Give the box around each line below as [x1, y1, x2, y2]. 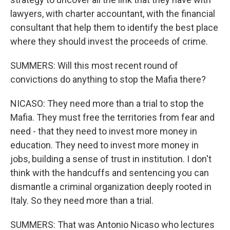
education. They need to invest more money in [10, 140, 199, 150]
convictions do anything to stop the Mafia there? [10, 74, 206, 85]
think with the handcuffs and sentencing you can [10, 167, 209, 178]
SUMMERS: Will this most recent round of [10, 60, 178, 71]
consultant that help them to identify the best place [10, 22, 218, 33]
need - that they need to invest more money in [10, 126, 197, 137]
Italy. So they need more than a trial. [10, 195, 154, 206]
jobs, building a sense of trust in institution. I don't [10, 154, 212, 164]
